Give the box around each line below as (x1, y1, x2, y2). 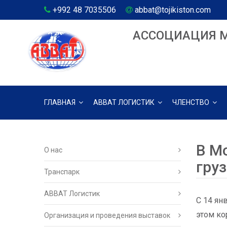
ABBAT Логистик (44, 190, 100, 198)
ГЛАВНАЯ (44, 98, 77, 107)
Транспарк (44, 168, 80, 176)
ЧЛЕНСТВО (172, 98, 211, 107)
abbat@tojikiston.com (135, 5, 211, 15)
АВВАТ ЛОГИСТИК (93, 98, 156, 107)
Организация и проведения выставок (44, 211, 170, 219)
